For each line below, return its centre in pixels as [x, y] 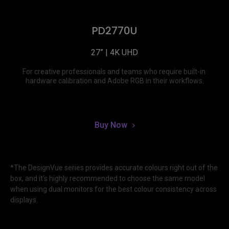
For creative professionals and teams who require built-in [114, 72]
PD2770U [114, 31]
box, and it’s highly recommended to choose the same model [108, 179]
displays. [24, 200]
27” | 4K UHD [114, 53]
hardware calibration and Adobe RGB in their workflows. [114, 81]
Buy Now [111, 125]
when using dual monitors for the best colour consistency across [113, 189]
